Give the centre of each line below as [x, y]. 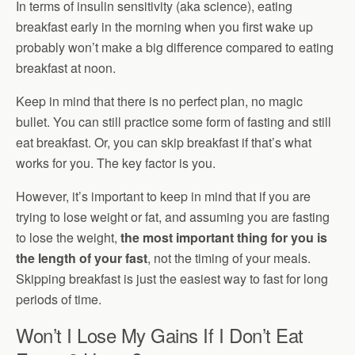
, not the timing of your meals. [229, 258]
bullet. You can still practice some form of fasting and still [174, 122]
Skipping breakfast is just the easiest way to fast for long [172, 279]
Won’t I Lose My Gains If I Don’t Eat [160, 335]
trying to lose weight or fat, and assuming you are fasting [173, 217]
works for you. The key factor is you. [116, 163]
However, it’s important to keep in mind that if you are [163, 196]
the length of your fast [82, 258]
